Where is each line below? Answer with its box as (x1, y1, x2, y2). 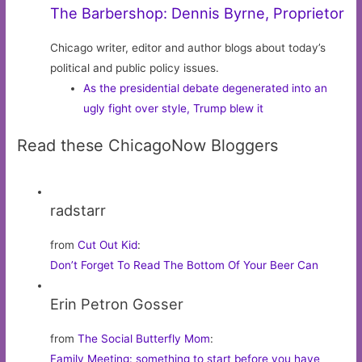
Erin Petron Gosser (50, 295, 184, 314)
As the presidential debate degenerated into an (83, 81, 328, 95)
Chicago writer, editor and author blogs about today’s (50, 40, 326, 54)
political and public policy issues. (50, 61, 220, 74)
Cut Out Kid (78, 238, 138, 252)
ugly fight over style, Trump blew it (83, 101, 264, 115)
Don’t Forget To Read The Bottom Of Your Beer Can (50, 259, 319, 272)
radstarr (50, 201, 107, 220)
